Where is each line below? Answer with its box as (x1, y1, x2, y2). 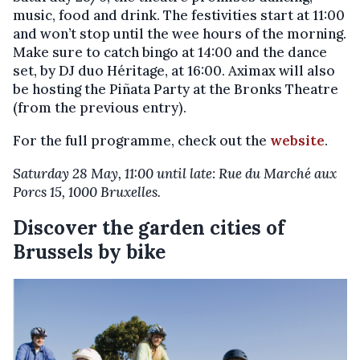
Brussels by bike (13, 239, 166, 264)
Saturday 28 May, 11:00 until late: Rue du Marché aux (13, 164, 337, 182)
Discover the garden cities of (13, 215, 285, 240)
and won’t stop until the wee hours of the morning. (13, 24, 346, 43)
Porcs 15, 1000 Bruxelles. (13, 182, 161, 201)
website (270, 131, 325, 149)
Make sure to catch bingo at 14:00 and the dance (13, 43, 327, 61)
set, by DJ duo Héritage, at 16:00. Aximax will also (13, 61, 335, 80)
